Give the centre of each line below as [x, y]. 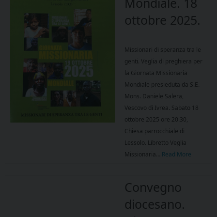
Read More [177, 155]
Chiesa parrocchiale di [155, 131]
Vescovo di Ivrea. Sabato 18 [162, 108]
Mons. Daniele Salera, [154, 96]
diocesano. [155, 204]
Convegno [153, 187]
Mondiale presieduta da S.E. [163, 85]
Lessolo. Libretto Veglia [155, 143]
